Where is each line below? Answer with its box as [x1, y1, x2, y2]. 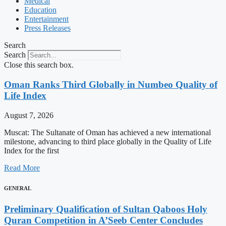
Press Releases [24, 24, 71, 33]
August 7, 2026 [4, 110, 53, 120]
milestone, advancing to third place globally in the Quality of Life [4, 137, 211, 146]
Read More [4, 163, 40, 172]
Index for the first [4, 146, 59, 155]
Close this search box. [4, 61, 74, 70]
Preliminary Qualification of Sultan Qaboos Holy [4, 203, 207, 214]
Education [24, 6, 56, 15]
